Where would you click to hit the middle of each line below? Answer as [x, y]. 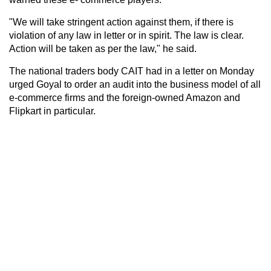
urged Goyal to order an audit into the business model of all [135, 84]
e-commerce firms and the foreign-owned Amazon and [125, 97]
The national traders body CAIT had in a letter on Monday [132, 71]
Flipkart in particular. [52, 111]
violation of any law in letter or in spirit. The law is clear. [126, 35]
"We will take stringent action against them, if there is [121, 22]
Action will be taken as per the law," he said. [103, 48]
